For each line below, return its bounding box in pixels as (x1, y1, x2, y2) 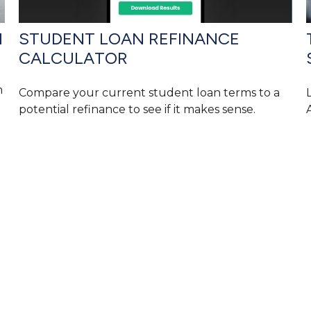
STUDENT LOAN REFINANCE (19, 28, 240, 49)
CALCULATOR (19, 48, 128, 69)
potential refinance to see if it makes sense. (19, 103, 256, 117)
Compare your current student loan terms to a (19, 86, 280, 100)
